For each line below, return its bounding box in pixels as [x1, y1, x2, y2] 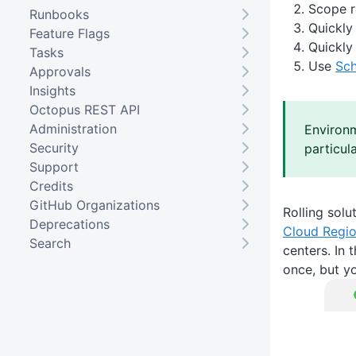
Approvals [29, 63, 91, 79]
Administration [29, 120, 117, 137]
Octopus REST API [29, 101, 140, 118]
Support [29, 158, 79, 175]
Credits [29, 177, 73, 194]
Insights [29, 82, 75, 99]
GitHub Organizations [29, 196, 160, 213]
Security [29, 139, 79, 156]
